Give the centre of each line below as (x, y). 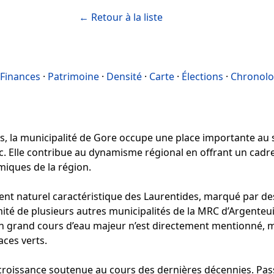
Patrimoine (73, 76)
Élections (202, 76)
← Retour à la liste (121, 17)
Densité (124, 76)
